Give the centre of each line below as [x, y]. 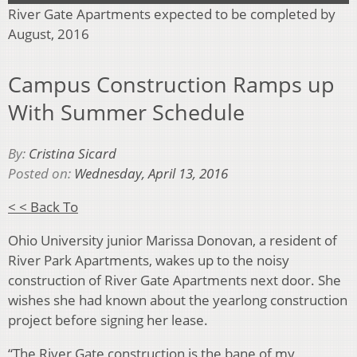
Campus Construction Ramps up [171, 84]
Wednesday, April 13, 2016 [151, 174]
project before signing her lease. [108, 320]
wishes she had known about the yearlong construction [178, 300]
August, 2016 [49, 34]
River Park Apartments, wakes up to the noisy [149, 261]
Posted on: [41, 174]
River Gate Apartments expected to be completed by [172, 14]
